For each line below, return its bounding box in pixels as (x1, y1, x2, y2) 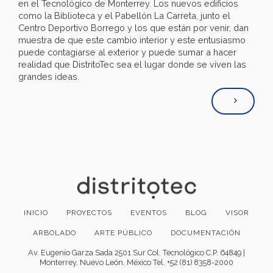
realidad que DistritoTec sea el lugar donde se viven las (18, 59, 246, 70)
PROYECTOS (66, 208, 112, 218)
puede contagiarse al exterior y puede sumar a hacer (18, 47, 236, 58)
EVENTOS (130, 208, 167, 218)
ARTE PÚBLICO (94, 229, 152, 238)
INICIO (24, 208, 48, 218)
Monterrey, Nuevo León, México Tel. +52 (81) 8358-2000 (40, 258, 233, 268)
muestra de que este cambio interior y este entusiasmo (18, 35, 246, 46)
